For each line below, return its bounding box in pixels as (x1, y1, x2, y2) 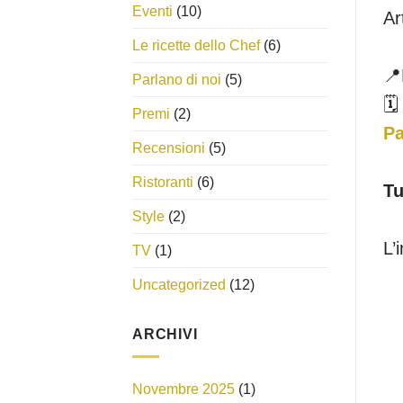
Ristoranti (132, 175, 193, 191)
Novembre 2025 (132, 381, 235, 397)
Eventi (132, 4, 173, 20)
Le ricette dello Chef (132, 38, 260, 54)
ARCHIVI (132, 327, 198, 343)
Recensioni (132, 140, 205, 157)
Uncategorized (132, 277, 226, 293)
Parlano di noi (132, 72, 221, 88)
